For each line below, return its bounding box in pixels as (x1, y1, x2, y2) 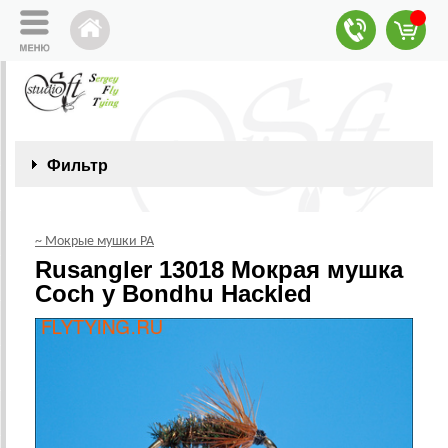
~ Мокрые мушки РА (35, 234, 154, 249)
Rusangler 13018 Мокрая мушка (35, 256, 403, 283)
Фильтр (47, 157, 108, 174)
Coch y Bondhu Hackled (35, 280, 312, 307)
